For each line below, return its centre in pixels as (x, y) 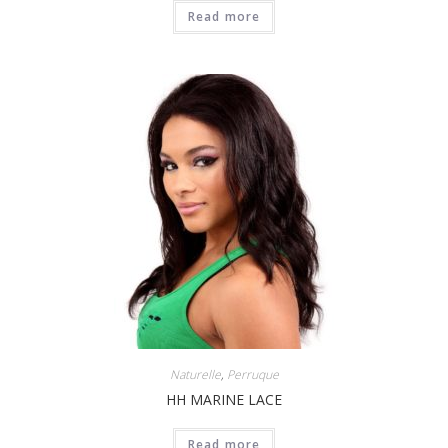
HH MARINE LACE (224, 399)
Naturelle (195, 374)
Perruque (252, 374)
